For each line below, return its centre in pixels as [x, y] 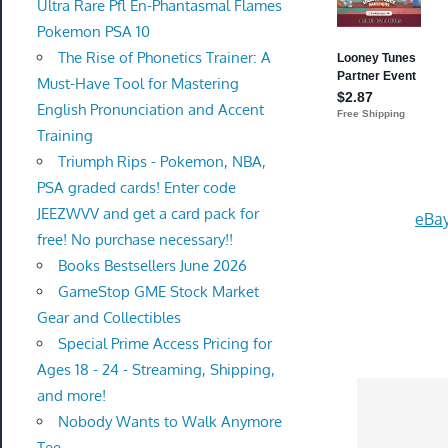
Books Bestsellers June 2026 [152, 265]
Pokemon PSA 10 [93, 31]
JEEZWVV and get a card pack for [147, 213]
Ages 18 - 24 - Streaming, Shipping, [155, 369]
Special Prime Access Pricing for [164, 343]
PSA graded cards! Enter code [136, 187]
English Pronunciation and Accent [150, 109]
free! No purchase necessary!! [134, 239]
